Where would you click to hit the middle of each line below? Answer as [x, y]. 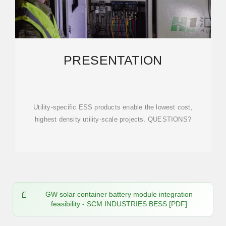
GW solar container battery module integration [119, 194]
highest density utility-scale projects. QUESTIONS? [113, 119]
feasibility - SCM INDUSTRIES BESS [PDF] [119, 204]
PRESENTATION [113, 60]
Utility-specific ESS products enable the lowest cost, [113, 107]
